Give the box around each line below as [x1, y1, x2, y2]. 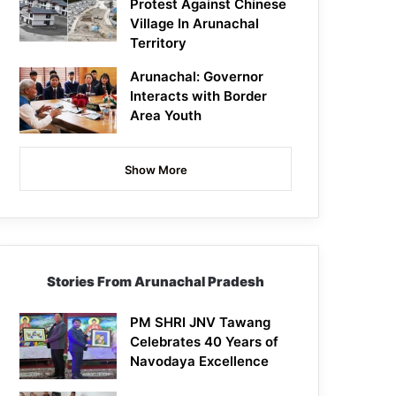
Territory [130, 34, 187, 52]
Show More [124, 163, 187, 178]
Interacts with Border [130, 88, 268, 105]
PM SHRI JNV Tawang [130, 314, 271, 331]
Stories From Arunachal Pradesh [47, 273, 265, 291]
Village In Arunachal [130, 15, 260, 33]
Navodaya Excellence [130, 353, 270, 370]
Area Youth [130, 107, 202, 125]
